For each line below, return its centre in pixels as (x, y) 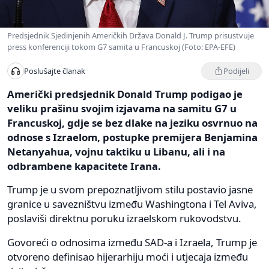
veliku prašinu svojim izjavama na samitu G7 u (122, 108)
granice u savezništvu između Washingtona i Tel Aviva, (132, 204)
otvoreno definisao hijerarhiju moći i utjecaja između (128, 256)
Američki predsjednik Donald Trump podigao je (125, 94)
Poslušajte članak (55, 71)
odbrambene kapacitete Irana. (84, 166)
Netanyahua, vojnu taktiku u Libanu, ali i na (116, 151)
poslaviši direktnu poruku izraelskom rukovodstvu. (124, 218)
